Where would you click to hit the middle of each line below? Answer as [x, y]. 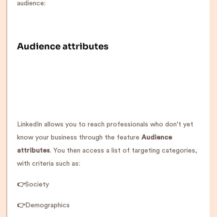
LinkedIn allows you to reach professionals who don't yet [105, 124]
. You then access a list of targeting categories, [124, 151]
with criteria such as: [48, 164]
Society [37, 185]
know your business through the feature [79, 138]
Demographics [47, 205]
